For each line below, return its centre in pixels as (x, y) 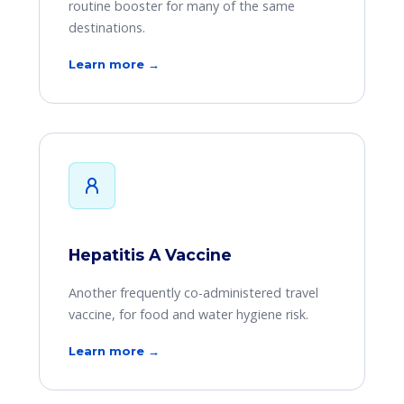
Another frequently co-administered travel (193, 293)
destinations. (106, 28)
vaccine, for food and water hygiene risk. (188, 314)
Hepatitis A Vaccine (150, 255)
